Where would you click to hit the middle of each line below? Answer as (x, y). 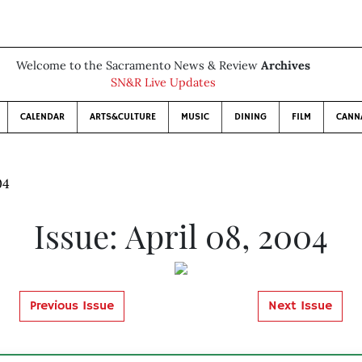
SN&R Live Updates (163, 82)
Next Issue (300, 306)
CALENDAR (42, 117)
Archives (286, 65)
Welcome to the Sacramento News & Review (139, 65)
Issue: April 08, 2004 (181, 236)
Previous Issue (72, 306)
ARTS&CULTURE (123, 117)
